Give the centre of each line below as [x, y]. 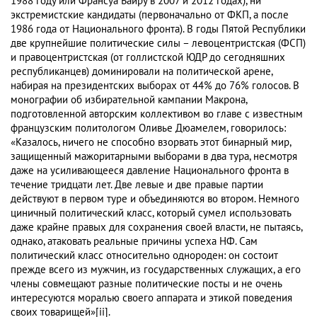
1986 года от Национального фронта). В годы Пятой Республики [158, 29]
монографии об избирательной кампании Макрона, [129, 100]
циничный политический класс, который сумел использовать [151, 213]
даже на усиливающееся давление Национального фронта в [150, 171]
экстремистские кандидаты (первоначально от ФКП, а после [150, 15]
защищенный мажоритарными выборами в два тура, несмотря [154, 157]
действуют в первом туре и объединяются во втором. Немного [155, 199]
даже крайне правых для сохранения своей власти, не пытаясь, [156, 227]
